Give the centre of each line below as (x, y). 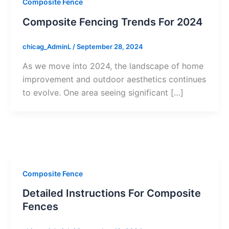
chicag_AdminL (48, 47)
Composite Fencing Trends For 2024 (112, 22)
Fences (40, 207)
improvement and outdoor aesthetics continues (114, 79)
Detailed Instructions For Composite (112, 193)
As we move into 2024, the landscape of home (113, 66)
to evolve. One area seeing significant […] (103, 92)
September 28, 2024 (110, 47)
